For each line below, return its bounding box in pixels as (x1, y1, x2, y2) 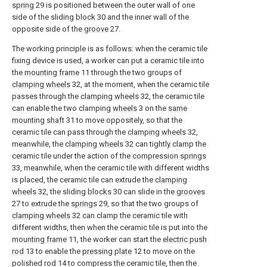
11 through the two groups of (79, 68, 182, 77)
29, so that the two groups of (97, 199, 198, 208)
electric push (163, 235, 207, 244)
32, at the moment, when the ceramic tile (70, 80, 209, 89)
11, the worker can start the (67, 235, 163, 244)
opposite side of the (12, 24, 84, 33)
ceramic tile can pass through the (12, 128, 128, 136)
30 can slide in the (111, 187, 176, 196)
